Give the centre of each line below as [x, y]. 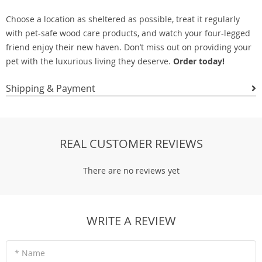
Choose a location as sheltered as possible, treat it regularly [123, 19]
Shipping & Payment [51, 88]
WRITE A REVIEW [131, 221]
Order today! [199, 61]
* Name [30, 253]
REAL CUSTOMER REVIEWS [131, 144]
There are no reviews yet [131, 170]
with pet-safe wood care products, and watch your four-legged [128, 33]
